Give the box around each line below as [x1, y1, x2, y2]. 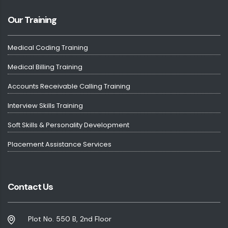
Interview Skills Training [8, 100, 83, 110]
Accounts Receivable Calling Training [8, 81, 130, 91]
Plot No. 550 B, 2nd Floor [28, 214, 111, 223]
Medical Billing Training [8, 62, 82, 72]
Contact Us [8, 180, 53, 193]
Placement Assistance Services [8, 139, 111, 149]
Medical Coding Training [8, 42, 88, 52]
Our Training [8, 13, 56, 26]
